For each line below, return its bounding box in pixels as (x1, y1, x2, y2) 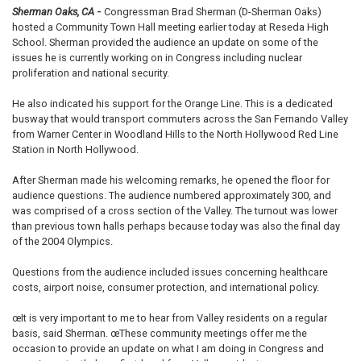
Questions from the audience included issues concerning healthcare (12, 266, 328, 279)
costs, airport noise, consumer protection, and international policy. (12, 281, 319, 294)
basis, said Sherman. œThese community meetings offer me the (12, 327, 307, 340)
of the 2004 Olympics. (12, 235, 113, 248)
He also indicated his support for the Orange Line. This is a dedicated (12, 98, 333, 110)
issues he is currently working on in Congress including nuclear (12, 52, 302, 64)
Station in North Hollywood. (12, 143, 139, 156)
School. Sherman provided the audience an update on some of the (12, 36, 318, 49)
